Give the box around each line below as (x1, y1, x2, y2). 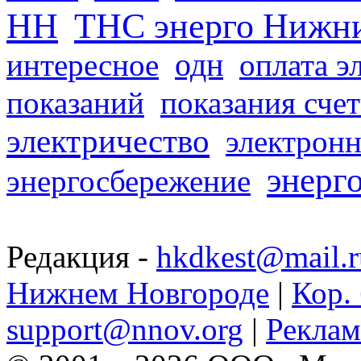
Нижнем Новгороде (6, 275, 269, 310)
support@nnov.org (6, 311, 243, 346)
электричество (6, 122, 210, 160)
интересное (6, 47, 159, 82)
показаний (6, 85, 144, 120)
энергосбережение (6, 163, 251, 198)
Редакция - (6, 239, 156, 274)
